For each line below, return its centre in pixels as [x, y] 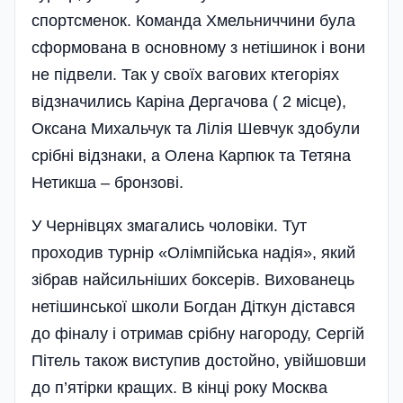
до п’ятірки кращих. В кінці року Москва [179, 387]
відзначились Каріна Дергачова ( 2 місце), [189, 101]
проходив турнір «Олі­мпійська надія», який [193, 252]
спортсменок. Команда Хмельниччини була [193, 20]
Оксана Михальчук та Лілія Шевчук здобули [196, 128]
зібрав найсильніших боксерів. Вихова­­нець [193, 279]
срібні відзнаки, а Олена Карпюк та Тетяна [191, 155]
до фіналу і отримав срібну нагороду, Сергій [198, 333]
